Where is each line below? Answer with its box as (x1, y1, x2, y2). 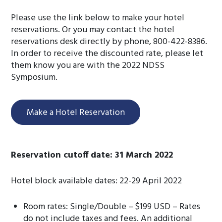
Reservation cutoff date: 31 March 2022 (11, 148, 173, 163)
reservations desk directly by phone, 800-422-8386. (11, 35, 208, 49)
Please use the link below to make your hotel (11, 11, 185, 25)
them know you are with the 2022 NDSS (11, 58, 165, 73)
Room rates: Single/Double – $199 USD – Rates (23, 200, 201, 214)
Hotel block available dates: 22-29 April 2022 (11, 174, 182, 188)
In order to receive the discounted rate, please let (11, 47, 204, 61)
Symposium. (11, 70, 58, 85)
